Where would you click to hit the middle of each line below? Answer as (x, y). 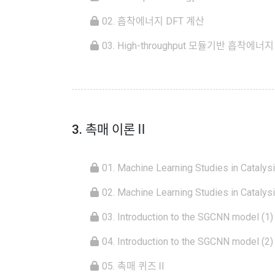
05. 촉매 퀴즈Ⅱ (134, 266)
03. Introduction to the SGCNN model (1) (188, 217)
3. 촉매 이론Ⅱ (110, 130)
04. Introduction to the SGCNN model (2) (188, 242)
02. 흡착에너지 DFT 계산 (153, 21)
